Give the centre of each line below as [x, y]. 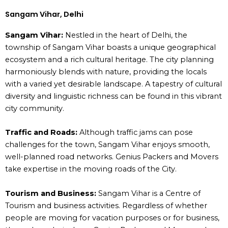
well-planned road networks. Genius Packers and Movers [112, 157]
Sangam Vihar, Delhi [44, 15]
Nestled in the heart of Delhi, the [126, 35]
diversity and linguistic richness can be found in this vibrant [113, 96]
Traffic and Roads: [42, 133]
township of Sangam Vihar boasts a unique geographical [110, 48]
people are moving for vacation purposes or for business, [112, 218]
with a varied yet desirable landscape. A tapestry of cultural [113, 84]
